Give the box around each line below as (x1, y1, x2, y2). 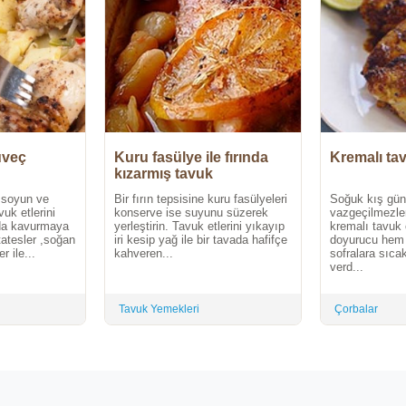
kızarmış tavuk (114, 166, 213, 182)
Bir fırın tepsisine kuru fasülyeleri (114, 192, 287, 207)
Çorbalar (334, 303, 378, 316)
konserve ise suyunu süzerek (114, 206, 268, 220)
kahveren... (114, 246, 173, 261)
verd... (330, 260, 363, 275)
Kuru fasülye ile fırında (114, 150, 268, 166)
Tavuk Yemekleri (119, 303, 199, 316)
